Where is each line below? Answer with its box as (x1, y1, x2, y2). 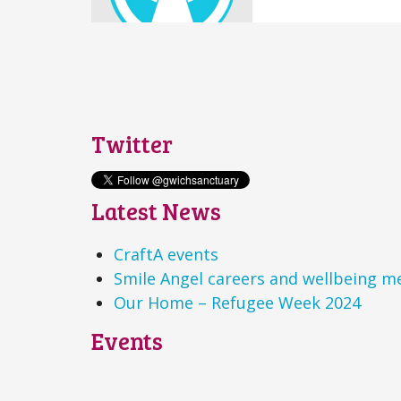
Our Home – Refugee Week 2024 (114, 291, 362, 313)
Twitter (91, 127, 173, 159)
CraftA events (114, 243, 219, 265)
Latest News (91, 194, 221, 226)
